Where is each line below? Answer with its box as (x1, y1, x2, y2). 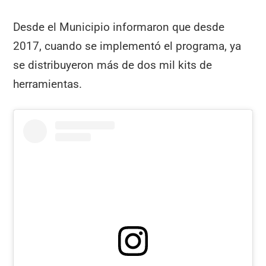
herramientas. (13, 77, 83, 91)
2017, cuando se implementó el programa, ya (13, 39, 242, 53)
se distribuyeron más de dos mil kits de (13, 58, 213, 72)
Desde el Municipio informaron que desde (13, 20, 225, 34)
